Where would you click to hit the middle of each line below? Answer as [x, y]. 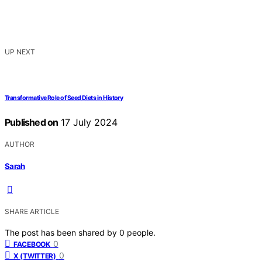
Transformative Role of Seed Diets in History [64, 98]
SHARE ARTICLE [32, 212]
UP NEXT [20, 51]
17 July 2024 [88, 122]
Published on [32, 122]
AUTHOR [20, 144]
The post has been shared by [62, 233]
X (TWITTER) [35, 256]
